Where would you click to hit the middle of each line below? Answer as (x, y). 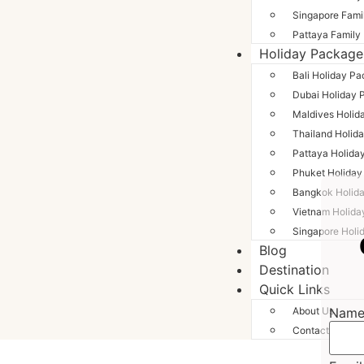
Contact (310, 330)
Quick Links (294, 289)
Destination (294, 270)
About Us (313, 311)
